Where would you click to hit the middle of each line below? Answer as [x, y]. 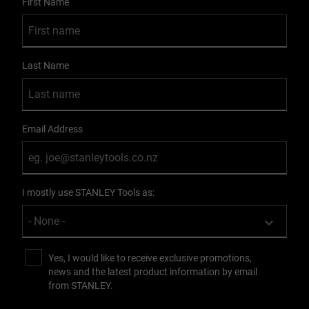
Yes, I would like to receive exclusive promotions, [150, 258]
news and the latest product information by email [153, 272]
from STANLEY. [81, 286]
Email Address [52, 129]
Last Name [46, 66]
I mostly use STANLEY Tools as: [88, 193]
